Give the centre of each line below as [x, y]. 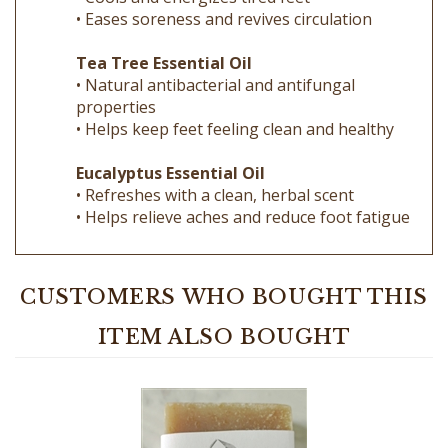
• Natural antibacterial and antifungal [215, 55]
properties [116, 77]
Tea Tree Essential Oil [164, 33]
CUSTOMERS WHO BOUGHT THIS [224, 267]
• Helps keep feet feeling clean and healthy [235, 99]
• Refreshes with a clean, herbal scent [215, 165]
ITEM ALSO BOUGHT [224, 307]
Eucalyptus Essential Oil [170, 143]
